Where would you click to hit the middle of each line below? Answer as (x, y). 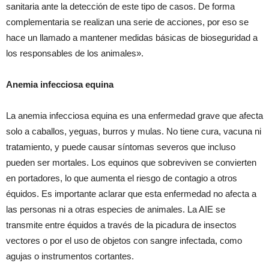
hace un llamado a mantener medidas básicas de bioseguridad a (132, 38)
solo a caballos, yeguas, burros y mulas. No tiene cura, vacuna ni (134, 131)
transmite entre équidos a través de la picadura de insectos (121, 225)
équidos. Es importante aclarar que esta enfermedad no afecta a (131, 194)
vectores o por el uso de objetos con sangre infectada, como (124, 240)
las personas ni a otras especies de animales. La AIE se (116, 209)
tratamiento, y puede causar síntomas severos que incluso (121, 147)
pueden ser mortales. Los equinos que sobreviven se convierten (131, 162)
